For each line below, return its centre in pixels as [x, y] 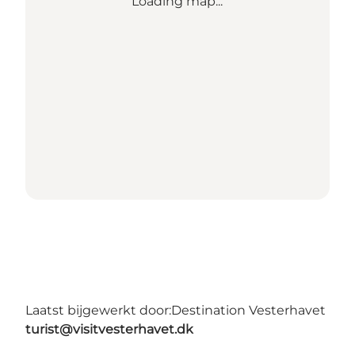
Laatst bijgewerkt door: [98, 311]
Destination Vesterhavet [248, 311]
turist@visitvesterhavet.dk [109, 330]
